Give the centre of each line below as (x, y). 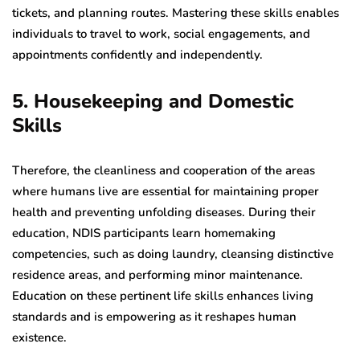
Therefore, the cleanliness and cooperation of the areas (164, 171)
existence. (41, 338)
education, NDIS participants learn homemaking (144, 233)
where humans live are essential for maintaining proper (166, 192)
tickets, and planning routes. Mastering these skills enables (176, 13)
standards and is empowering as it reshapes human (154, 317)
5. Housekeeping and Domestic (153, 102)
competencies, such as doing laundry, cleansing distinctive (173, 254)
